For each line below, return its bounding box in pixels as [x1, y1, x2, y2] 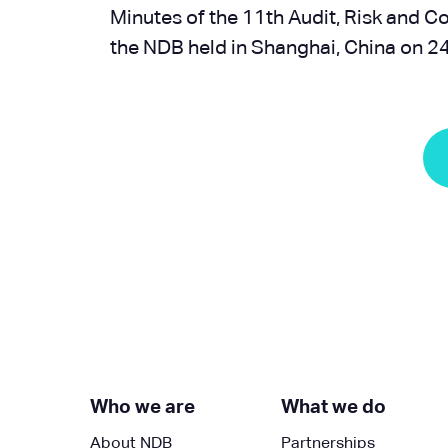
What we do [280, 398, 386, 417]
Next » [361, 132, 416, 150]
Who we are [90, 398, 195, 417]
